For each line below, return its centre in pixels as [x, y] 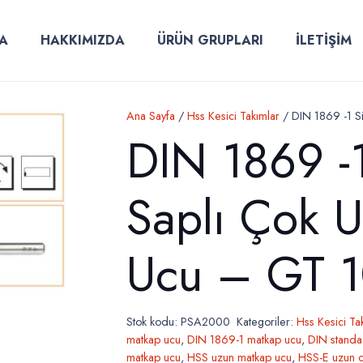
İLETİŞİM [323, 40]
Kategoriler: [267, 321]
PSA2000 [205, 321]
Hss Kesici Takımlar [233, 116]
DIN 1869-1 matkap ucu [244, 339]
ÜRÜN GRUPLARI [210, 40]
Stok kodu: [153, 321]
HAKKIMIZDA [82, 40]
